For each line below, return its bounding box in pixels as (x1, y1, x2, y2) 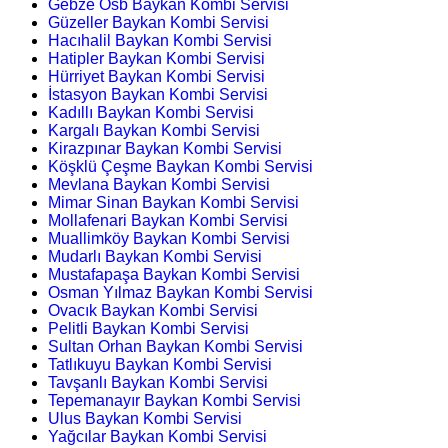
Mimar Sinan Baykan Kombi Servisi (48, 193, 299, 211)
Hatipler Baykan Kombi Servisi (48, 49, 265, 67)
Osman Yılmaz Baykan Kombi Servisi (48, 283, 313, 301)
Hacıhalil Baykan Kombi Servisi (48, 31, 272, 49)
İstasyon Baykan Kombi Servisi (48, 85, 268, 103)
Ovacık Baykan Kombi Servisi (48, 301, 258, 319)
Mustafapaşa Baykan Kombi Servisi (48, 265, 300, 283)
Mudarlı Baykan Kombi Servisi (48, 247, 262, 265)
